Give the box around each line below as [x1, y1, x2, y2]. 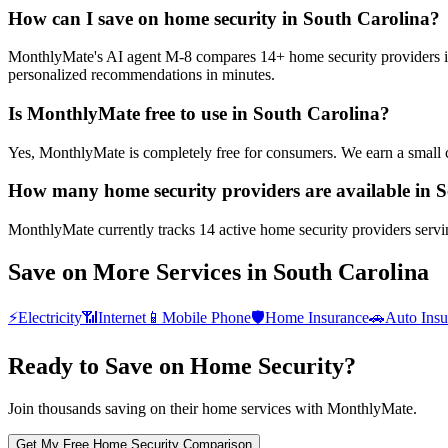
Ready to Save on [8, 352, 190, 379]
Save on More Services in [8, 259, 273, 286]
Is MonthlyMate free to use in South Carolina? [8, 103, 390, 125]
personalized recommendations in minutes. [8, 66, 275, 84]
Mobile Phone [162, 309, 251, 326]
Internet [98, 309, 146, 326]
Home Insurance [265, 309, 369, 326]
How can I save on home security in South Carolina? [8, 7, 440, 29]
